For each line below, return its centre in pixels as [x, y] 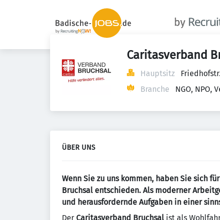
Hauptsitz [158, 73]
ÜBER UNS [79, 148]
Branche [155, 89]
